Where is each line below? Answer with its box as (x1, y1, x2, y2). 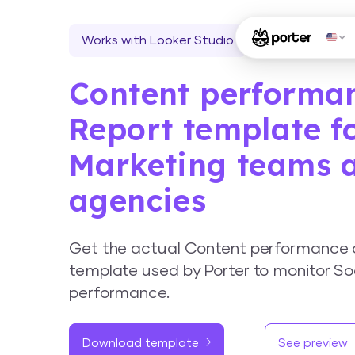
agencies (69, 181, 207, 219)
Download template (82, 338, 199, 349)
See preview (277, 338, 348, 349)
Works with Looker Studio (82, 34, 234, 47)
